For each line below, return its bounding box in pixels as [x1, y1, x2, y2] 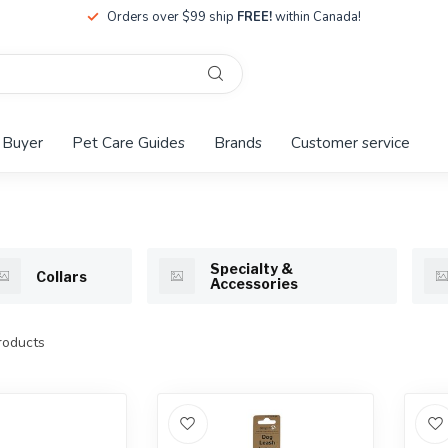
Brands [214, 132, 262, 153]
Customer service [291, 132, 410, 153]
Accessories [210, 275, 298, 292]
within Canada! [272, 8, 361, 26]
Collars [36, 267, 87, 285]
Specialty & [210, 260, 293, 277]
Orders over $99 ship [107, 8, 237, 26]
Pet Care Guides [72, 132, 185, 153]
